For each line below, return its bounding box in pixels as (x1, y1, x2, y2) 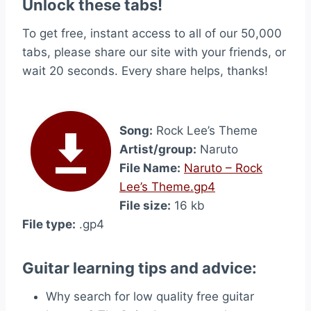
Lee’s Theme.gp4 (119, 180, 215, 194)
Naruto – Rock (184, 161, 262, 175)
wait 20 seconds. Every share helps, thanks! (22, 64, 268, 78)
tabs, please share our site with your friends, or (22, 45, 286, 59)
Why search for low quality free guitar (46, 289, 254, 303)
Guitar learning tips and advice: (22, 259, 257, 277)
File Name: (119, 161, 180, 175)
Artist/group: (119, 142, 196, 156)
